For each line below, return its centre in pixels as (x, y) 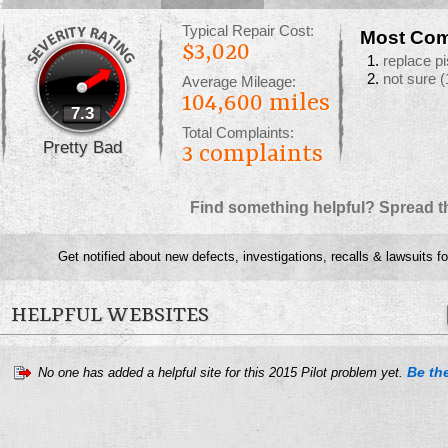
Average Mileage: (239, 82)
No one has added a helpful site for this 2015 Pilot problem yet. (222, 372)
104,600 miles (256, 104)
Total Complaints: (238, 133)
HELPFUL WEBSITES (110, 316)
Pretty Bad (82, 147)
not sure (411, 79)
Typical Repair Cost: (248, 31)
